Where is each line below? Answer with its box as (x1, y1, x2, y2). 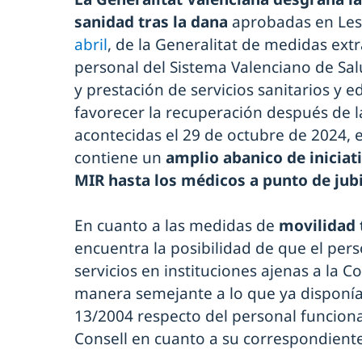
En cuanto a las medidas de (74, 214, 279, 236)
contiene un (74, 146, 166, 168)
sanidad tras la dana (74, 11, 232, 32)
